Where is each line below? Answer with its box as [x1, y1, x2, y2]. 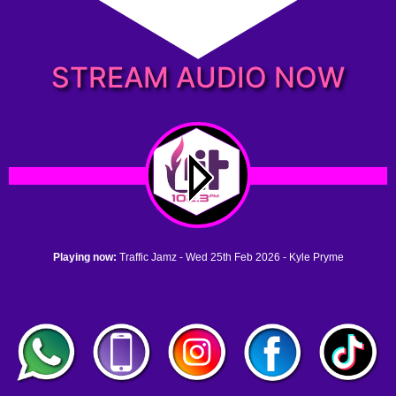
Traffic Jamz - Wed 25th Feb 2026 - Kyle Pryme [118, 251, 344, 264]
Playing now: [52, 251, 119, 264]
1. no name [34, 281, 88, 294]
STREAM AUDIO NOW [51, 60, 345, 95]
